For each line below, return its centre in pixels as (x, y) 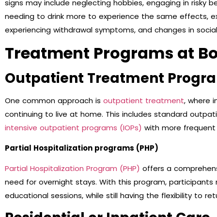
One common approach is (54, 100)
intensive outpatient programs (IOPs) (73, 127)
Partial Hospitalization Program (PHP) (72, 169)
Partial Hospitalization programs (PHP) (82, 148)
